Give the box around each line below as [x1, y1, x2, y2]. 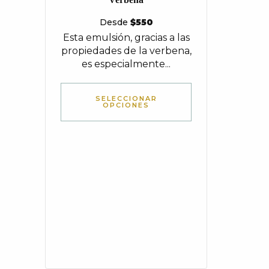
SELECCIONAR [95, 94, 157, 103]
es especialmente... [82, 58, 171, 70]
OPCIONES [103, 101, 150, 109]
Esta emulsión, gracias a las [62, 32, 190, 43]
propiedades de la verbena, [61, 45, 192, 56]
